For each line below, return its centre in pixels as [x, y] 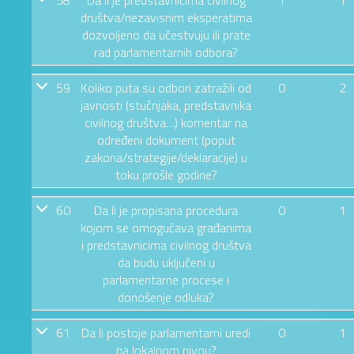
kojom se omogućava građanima [166, 227]
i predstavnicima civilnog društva [166, 245]
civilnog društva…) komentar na [166, 122]
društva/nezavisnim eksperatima [166, 17]
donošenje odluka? [166, 297]
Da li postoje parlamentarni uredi [166, 332]
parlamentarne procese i [166, 279]
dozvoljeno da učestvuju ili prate [166, 34]
